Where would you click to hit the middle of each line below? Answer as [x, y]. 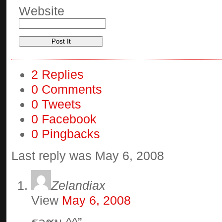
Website [42, 11]
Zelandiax [78, 185]
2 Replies [57, 74]
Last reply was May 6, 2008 [88, 156]
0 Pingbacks [66, 134]
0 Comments [67, 89]
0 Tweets [56, 104]
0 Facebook [64, 119]
